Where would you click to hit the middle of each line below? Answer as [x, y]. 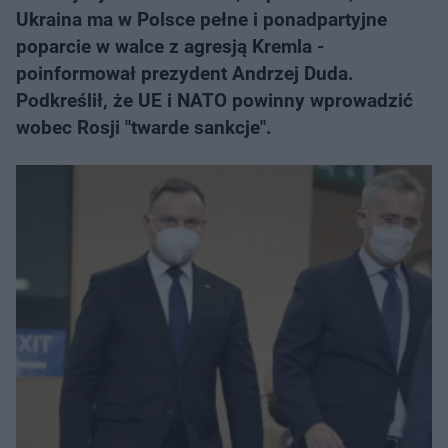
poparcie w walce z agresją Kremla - [170, 46]
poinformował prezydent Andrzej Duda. [185, 73]
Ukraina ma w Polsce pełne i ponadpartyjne [201, 19]
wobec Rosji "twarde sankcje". [144, 127]
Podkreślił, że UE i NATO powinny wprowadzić [214, 100]
